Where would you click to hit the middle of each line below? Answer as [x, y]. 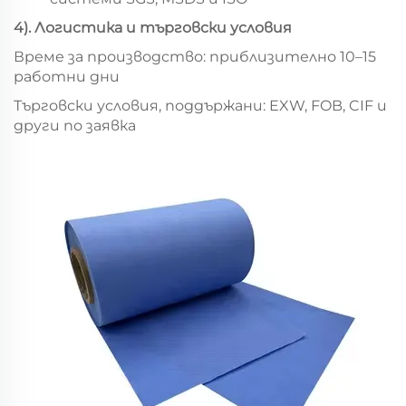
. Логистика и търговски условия [160, 27]
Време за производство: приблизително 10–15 [195, 56]
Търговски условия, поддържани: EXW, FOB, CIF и [200, 105]
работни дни [67, 76]
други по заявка [75, 125]
